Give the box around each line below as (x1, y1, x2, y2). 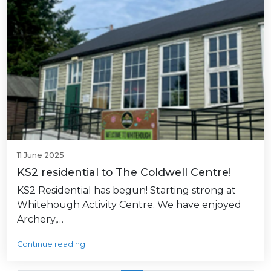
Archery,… (17, 214, 64, 226)
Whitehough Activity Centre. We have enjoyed (17, 199, 241, 211)
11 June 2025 (17, 151, 64, 160)
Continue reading (17, 240, 85, 249)
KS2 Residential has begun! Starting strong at (17, 184, 236, 197)
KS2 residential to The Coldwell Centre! (17, 166, 231, 179)
